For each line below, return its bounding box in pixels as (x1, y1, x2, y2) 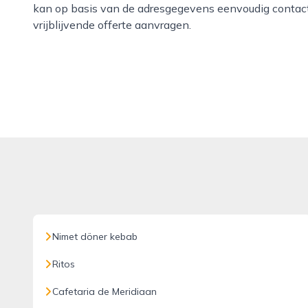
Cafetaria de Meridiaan (52, 285, 157, 298)
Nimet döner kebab (52, 230, 137, 243)
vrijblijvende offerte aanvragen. (33, 18, 191, 32)
